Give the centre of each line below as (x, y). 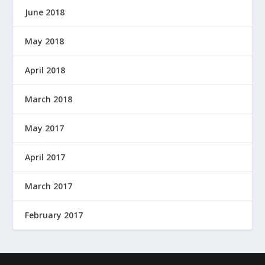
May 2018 (45, 41)
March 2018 (49, 99)
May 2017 (45, 128)
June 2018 (45, 12)
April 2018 (45, 70)
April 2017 (45, 157)
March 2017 (49, 186)
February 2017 (54, 215)
